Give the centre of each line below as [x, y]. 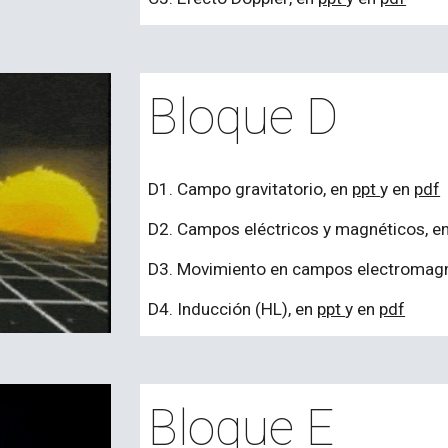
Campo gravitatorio [250, 189]
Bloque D [243, 117]
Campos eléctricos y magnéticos [301, 229]
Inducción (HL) [233, 309]
